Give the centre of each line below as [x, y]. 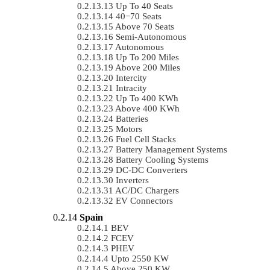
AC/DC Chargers [147, 190]
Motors [129, 129]
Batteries [132, 118]
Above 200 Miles [148, 67]
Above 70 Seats [145, 26]
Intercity [131, 77]
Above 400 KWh [147, 108]
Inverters [132, 180]
